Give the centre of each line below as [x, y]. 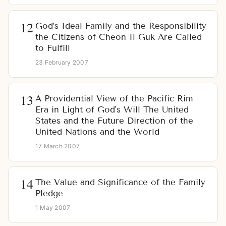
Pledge [49, 194]
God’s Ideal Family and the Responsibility [121, 26]
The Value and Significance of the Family [120, 183]
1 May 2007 [53, 208]
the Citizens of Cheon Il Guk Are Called [119, 37]
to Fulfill [53, 48]
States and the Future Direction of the [114, 121]
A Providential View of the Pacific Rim [114, 99]
